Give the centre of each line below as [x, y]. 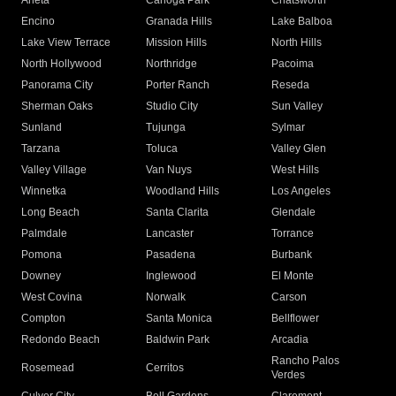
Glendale [293, 213]
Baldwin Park [178, 340]
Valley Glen [298, 149]
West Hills [295, 170]
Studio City [172, 107]
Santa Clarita [178, 213]
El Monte [292, 276]
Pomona [42, 255]
